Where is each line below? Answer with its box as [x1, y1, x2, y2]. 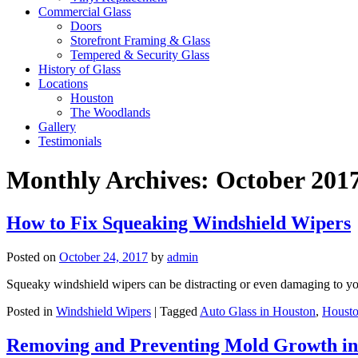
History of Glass [38, 62, 121, 76]
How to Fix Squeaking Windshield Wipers [6, 212, 351, 233]
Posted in [6, 304, 53, 318]
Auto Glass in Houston [200, 304, 316, 318]
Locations [38, 77, 88, 90]
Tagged [160, 304, 197, 318]
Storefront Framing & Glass [70, 34, 210, 47]
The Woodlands [70, 105, 150, 119]
